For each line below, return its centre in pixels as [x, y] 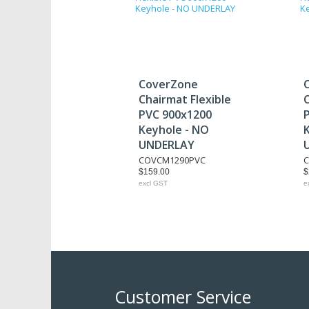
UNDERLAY [167, 145]
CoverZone [168, 84]
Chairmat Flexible [185, 99]
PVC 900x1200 [175, 114]
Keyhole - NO [174, 130]
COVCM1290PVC [172, 160]
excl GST [153, 183]
